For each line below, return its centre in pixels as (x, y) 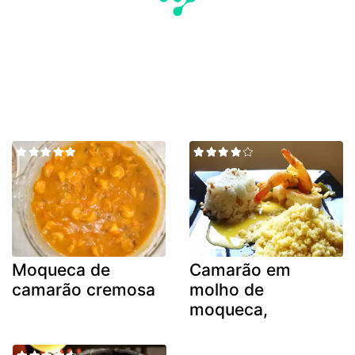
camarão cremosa (84, 289)
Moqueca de (61, 269)
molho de (227, 289)
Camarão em (240, 269)
